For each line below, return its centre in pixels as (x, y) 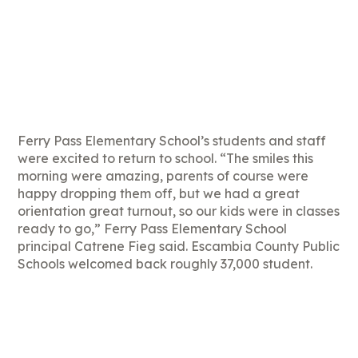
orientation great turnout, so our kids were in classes (179, 211)
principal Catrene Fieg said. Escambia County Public (179, 246)
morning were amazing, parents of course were (163, 175)
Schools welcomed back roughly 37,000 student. (165, 263)
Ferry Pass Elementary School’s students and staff (172, 140)
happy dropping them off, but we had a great (159, 193)
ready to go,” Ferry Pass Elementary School (153, 228)
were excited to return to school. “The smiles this (166, 158)
